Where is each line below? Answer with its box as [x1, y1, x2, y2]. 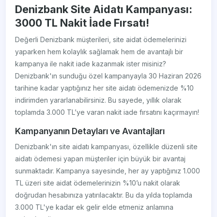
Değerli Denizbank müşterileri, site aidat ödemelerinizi [15, 35, 187, 44]
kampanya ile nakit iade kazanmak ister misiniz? [15, 60, 167, 68]
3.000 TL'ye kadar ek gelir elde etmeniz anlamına [15, 203, 174, 212]
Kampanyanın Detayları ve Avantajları [15, 126, 165, 137]
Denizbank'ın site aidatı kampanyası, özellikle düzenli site [15, 142, 198, 151]
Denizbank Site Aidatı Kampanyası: [15, 3, 193, 16]
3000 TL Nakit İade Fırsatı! [15, 16, 150, 30]
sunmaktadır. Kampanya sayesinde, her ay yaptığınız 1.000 [15, 167, 201, 175]
